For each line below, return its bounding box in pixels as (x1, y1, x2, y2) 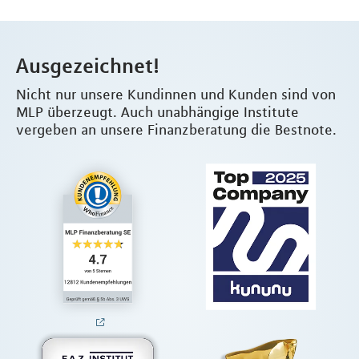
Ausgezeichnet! (16, 52, 159, 78)
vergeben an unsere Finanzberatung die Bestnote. (16, 120, 337, 139)
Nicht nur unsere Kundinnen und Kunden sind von (16, 85, 336, 103)
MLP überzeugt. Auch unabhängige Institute (16, 103, 299, 121)
